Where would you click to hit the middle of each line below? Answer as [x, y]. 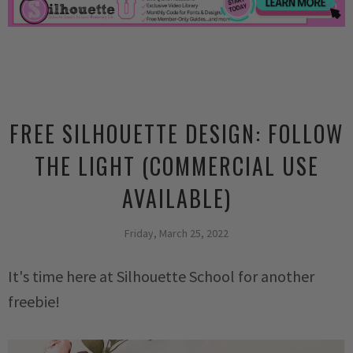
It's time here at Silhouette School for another [161, 277]
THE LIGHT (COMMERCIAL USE [176, 166]
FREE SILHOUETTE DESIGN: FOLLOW [176, 134]
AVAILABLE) [176, 199]
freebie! [35, 302]
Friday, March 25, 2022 [176, 234]
